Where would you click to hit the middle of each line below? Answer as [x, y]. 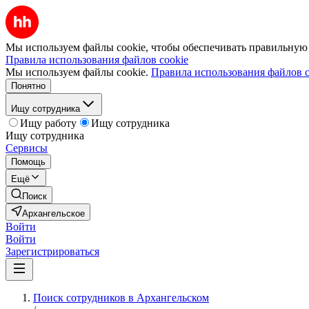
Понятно [28, 86]
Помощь [28, 162]
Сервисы [27, 148]
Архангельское [53, 213]
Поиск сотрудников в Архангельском [121, 298]
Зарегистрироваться [52, 251]
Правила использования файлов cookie [97, 60]
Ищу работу [48, 123]
